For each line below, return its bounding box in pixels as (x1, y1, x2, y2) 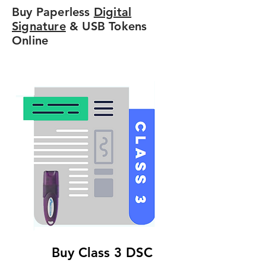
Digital (93, 5, 132, 19)
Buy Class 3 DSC (51, 245, 153, 261)
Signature (12, 19, 66, 33)
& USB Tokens (65, 19, 147, 33)
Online (12, 33, 52, 47)
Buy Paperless (12, 5, 94, 19)
